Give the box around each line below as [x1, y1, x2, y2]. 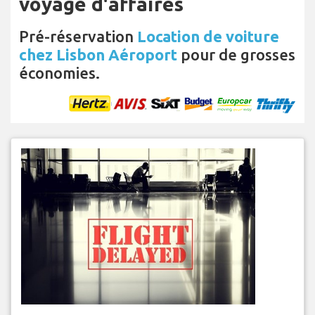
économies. [19, 64, 100, 82]
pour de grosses [177, 46, 295, 64]
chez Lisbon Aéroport [19, 46, 177, 64]
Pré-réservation [19, 27, 137, 46]
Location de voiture [137, 27, 279, 46]
